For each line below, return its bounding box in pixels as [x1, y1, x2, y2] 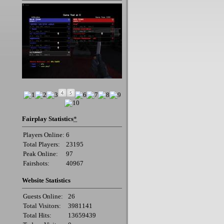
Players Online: [23, 131, 64, 138]
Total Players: [23, 140, 60, 148]
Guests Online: [23, 192, 63, 200]
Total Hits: [23, 211, 51, 219]
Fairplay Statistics [22, 115, 73, 122]
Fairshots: [23, 159, 49, 167]
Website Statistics [22, 176, 70, 184]
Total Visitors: [23, 202, 61, 209]
